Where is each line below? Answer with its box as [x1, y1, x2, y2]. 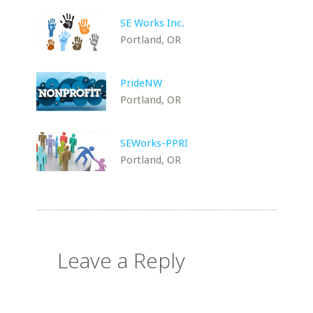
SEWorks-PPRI [120, 137, 189, 150]
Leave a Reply [57, 246, 186, 275]
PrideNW [120, 77, 163, 89]
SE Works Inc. [120, 17, 185, 29]
